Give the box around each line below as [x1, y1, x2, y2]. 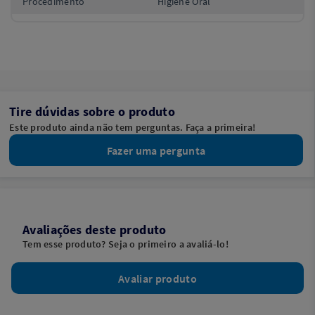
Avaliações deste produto [22, 221, 167, 238]
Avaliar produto [118, 271, 197, 285]
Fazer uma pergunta [106, 143, 206, 157]
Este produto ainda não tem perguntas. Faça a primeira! [9, 121, 256, 134]
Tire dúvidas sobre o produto [9, 103, 176, 120]
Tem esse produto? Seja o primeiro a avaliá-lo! [22, 238, 229, 250]
